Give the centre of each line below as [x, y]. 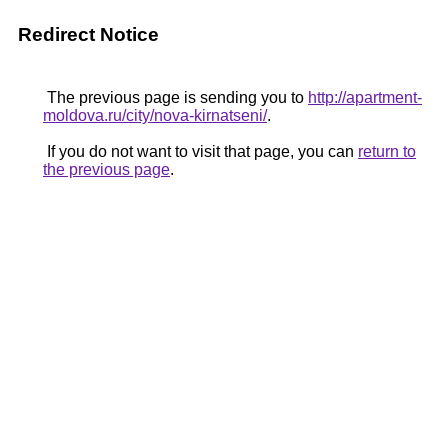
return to [387, 151]
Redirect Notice [88, 34]
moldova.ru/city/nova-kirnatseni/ [155, 115]
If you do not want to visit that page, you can [200, 151]
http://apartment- [365, 97]
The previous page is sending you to [175, 97]
